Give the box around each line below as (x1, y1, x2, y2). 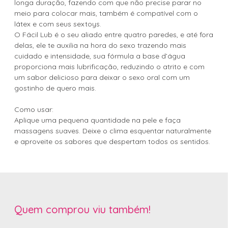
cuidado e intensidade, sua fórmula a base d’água (14, 51, 185, 61)
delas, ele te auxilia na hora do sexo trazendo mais (14, 41, 186, 50)
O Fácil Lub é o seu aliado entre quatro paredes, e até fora (14, 30, 213, 39)
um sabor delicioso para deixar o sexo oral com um (14, 73, 190, 82)
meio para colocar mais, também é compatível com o (14, 9, 198, 18)
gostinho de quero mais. (14, 83, 96, 93)
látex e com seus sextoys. (14, 19, 101, 28)
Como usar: (14, 105, 53, 114)
